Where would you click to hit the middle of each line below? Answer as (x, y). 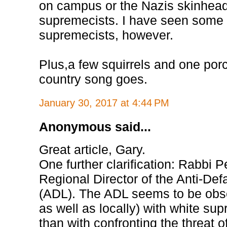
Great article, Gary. (92, 149)
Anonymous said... (95, 126)
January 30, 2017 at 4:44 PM (104, 103)
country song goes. (93, 79)
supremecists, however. (106, 35)
